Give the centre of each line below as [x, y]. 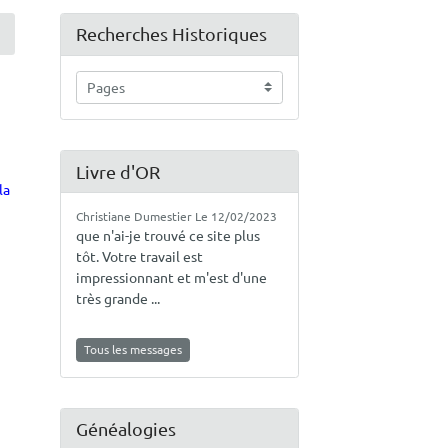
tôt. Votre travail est [139, 256]
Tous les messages [132, 349]
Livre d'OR [117, 171]
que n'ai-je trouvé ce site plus [167, 235]
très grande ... [117, 298]
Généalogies [125, 429]
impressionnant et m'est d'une [171, 277]
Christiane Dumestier [133, 216]
